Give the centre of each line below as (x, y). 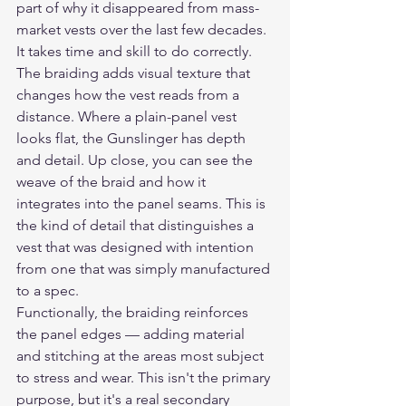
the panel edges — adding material (132, 334)
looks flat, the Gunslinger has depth (133, 139)
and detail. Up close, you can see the (136, 160)
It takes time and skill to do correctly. (134, 52)
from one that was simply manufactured (145, 269)
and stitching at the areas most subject (142, 356)
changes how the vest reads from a (130, 95)
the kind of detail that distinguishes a (137, 226)
